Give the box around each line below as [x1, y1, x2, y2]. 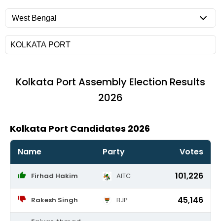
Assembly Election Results [76, 75, 205, 89]
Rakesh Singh [31, 195, 78, 205]
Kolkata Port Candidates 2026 [10, 122, 150, 135]
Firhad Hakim [31, 171, 78, 181]
